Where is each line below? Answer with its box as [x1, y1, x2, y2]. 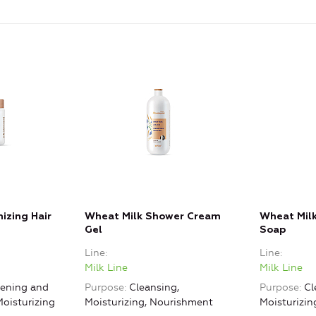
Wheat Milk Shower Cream [85, 212, 221, 222]
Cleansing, [129, 281, 179, 294]
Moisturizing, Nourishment [85, 296, 213, 309]
